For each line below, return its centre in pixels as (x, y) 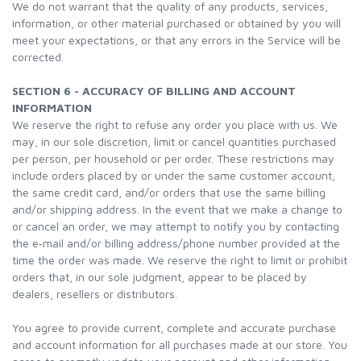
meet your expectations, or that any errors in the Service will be (176, 40)
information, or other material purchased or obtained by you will (176, 23)
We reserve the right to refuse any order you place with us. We (175, 124)
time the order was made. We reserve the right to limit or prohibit (180, 260)
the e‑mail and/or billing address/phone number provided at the (176, 243)
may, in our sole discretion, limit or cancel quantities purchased (174, 141)
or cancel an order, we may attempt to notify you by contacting (176, 226)
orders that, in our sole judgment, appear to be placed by (160, 277)
